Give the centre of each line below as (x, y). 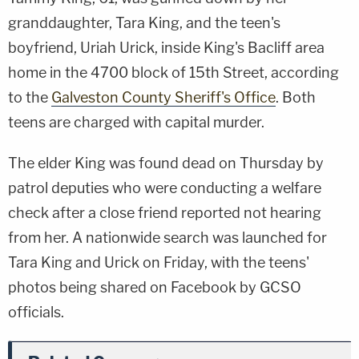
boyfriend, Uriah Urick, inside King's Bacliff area (166, 47)
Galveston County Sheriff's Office (163, 97)
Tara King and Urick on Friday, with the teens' (159, 262)
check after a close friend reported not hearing (165, 212)
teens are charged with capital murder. (136, 122)
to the (30, 97)
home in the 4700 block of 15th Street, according (173, 72)
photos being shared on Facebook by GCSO (155, 287)
